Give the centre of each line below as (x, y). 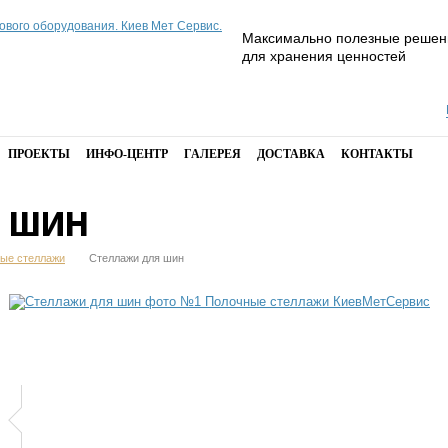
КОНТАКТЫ (377, 154)
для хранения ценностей (324, 56)
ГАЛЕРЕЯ (212, 154)
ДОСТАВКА (291, 154)
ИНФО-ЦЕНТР (127, 154)
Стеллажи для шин (136, 258)
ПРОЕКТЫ (39, 154)
